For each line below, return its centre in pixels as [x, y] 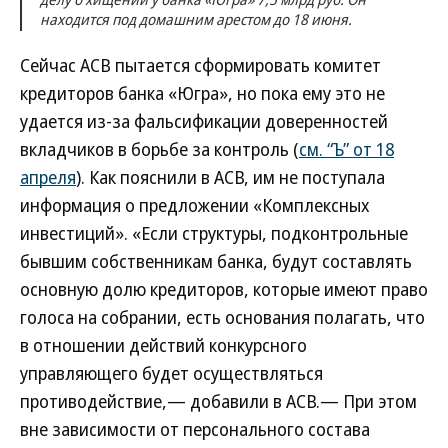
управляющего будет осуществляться [171, 373]
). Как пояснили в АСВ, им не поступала [230, 177]
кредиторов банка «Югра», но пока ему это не [202, 93]
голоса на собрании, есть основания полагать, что [222, 317]
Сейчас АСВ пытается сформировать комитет [200, 65]
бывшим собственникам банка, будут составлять [216, 261]
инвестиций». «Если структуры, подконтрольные [214, 233]
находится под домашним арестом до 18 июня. [196, 19]
